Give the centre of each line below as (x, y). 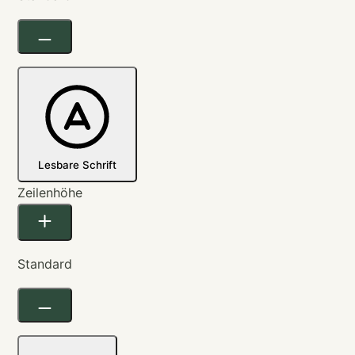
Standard (45, 263)
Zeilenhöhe (50, 192)
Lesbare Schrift (77, 164)
